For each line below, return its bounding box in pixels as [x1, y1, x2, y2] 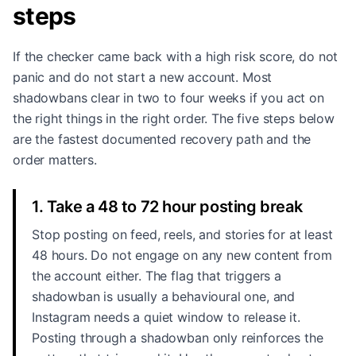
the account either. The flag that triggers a [32, 268, 281, 284]
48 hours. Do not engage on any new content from [32, 247, 332, 263]
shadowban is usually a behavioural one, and [32, 288, 296, 304]
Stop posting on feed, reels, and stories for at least [32, 226, 333, 242]
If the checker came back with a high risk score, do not [13, 48, 339, 64]
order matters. [13, 152, 97, 168]
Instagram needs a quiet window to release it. [32, 309, 300, 325]
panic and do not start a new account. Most [13, 69, 273, 85]
